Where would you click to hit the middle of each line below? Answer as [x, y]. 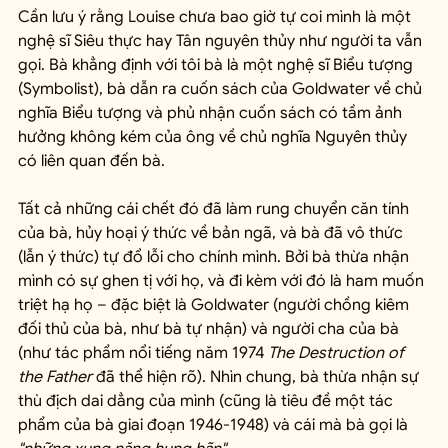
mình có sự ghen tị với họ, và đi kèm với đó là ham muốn [223, 280]
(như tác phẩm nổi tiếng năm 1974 [143, 352]
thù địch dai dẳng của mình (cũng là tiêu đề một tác [207, 400]
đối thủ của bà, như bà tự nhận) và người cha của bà [210, 328]
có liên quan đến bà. [91, 160]
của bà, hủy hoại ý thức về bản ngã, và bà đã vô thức [212, 232]
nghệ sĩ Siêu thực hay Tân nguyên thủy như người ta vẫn [222, 40]
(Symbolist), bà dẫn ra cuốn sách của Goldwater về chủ [222, 88]
